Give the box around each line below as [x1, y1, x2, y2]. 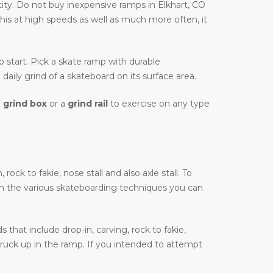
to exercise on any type [108, 98, 210, 110]
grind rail [68, 98, 108, 110]
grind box [3, 98, 47, 110]
